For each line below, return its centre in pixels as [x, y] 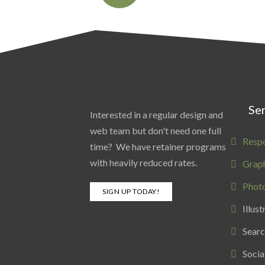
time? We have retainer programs [158, 146]
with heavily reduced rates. [143, 162]
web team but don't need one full [156, 130]
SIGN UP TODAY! [131, 191]
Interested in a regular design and [156, 114]
